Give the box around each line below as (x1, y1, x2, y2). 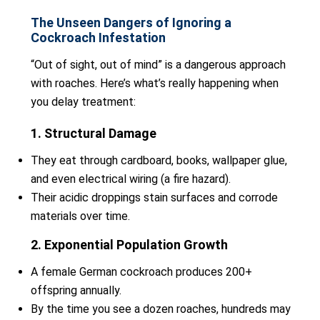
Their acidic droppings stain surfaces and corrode (31, 191, 278, 204)
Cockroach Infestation (31, 30, 166, 45)
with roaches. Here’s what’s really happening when (31, 76, 279, 90)
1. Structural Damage (31, 126, 156, 141)
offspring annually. (31, 284, 121, 297)
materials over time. (31, 209, 130, 223)
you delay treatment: (31, 95, 136, 109)
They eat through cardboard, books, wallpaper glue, (31, 154, 287, 167)
